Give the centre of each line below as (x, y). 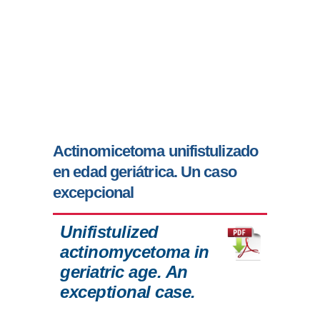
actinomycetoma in (135, 252)
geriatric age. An (124, 272)
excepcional (94, 193)
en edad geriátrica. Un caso (145, 172)
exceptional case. (128, 292)
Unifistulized (109, 232)
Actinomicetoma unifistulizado (156, 151)
